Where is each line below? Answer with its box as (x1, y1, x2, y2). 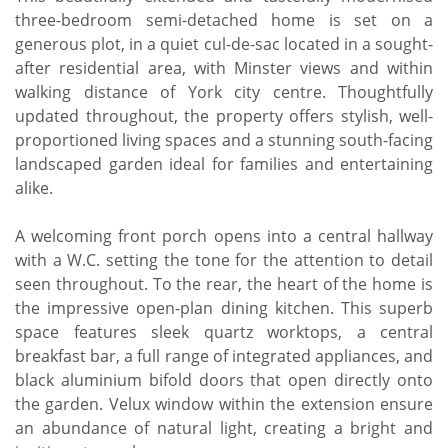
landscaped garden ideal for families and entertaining (15, 152, 433, 175)
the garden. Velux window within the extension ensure (15, 392, 433, 415)
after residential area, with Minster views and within (15, 56, 433, 79)
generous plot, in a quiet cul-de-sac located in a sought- (15, 32, 433, 55)
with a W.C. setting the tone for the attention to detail (15, 248, 433, 271)
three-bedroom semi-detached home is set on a (15, 8, 433, 31)
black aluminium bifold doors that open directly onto (15, 368, 433, 391)
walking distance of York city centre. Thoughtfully (15, 80, 433, 103)
